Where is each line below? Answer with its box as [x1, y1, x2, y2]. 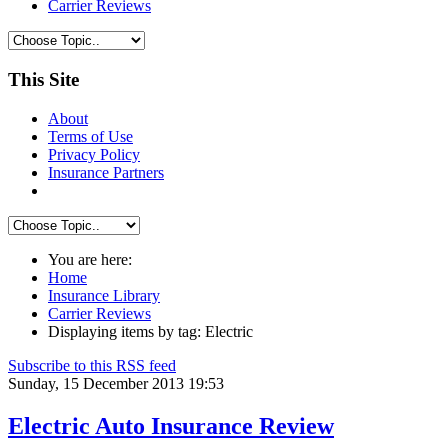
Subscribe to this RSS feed [8, 356, 176, 374]
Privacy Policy [48, 145, 140, 163]
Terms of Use [48, 127, 133, 145]
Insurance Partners [48, 163, 164, 181]
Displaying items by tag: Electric [48, 322, 253, 340]
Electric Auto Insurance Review [8, 412, 334, 439]
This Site [8, 69, 79, 91]
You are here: [48, 250, 140, 268]
